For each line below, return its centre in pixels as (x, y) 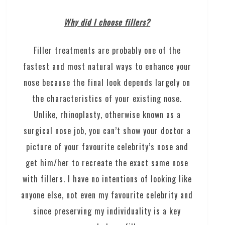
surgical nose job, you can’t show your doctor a (107, 130)
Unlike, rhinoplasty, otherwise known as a (107, 114)
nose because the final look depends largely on (107, 82)
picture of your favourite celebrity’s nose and (107, 146)
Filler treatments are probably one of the (107, 50)
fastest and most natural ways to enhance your (107, 66)
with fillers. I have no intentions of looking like (107, 179)
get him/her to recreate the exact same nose (107, 162)
